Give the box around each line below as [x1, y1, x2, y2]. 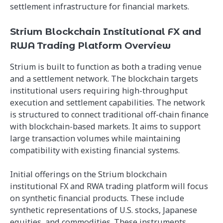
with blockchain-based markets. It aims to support [10, 120, 201, 132]
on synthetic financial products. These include [10, 192, 184, 204]
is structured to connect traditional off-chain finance [10, 109, 209, 120]
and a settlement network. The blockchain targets [10, 73, 198, 84]
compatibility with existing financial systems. [10, 144, 180, 156]
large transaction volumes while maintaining [10, 132, 181, 144]
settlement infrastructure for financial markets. [10, 1, 189, 12]
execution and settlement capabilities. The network [10, 97, 205, 108]
